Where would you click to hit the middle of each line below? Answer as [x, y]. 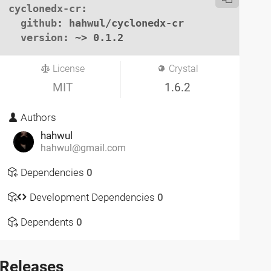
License [67, 69]
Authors [38, 118]
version [42, 37]
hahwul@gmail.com [83, 149]
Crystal [182, 69]
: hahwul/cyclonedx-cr [121, 23]
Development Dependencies [92, 197]
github [39, 23]
